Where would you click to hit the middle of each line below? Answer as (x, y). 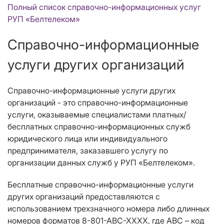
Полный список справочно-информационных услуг (104, 7)
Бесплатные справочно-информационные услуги (100, 185)
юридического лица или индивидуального (87, 139)
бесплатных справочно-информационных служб (99, 127)
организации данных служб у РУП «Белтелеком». (101, 163)
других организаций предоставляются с (84, 197)
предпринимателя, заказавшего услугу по (88, 151)
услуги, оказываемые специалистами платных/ (97, 115)
